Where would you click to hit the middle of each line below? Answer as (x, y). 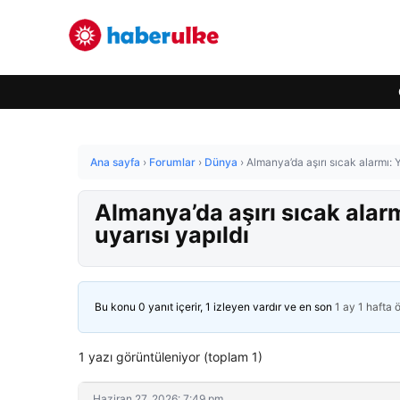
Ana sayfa (115, 162)
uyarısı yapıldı (172, 235)
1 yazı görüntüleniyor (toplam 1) (171, 357)
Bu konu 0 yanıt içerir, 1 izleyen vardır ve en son (215, 307)
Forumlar (172, 162)
